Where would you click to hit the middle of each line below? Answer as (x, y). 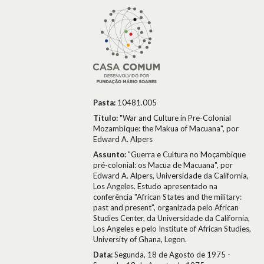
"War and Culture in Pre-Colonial (175, 118)
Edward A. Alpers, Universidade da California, (171, 176)
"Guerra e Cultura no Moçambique (187, 154)
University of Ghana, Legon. (140, 239)
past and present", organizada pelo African (166, 207)
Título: (106, 118)
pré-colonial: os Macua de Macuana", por (163, 165)
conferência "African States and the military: (167, 197)
